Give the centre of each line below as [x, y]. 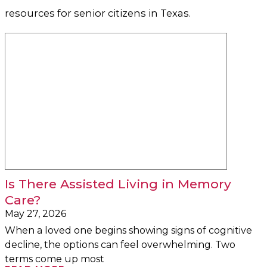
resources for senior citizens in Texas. [98, 13]
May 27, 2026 [35, 213]
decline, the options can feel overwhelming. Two [120, 244]
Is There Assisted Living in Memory [118, 184]
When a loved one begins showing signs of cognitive [128, 230]
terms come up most [55, 259]
